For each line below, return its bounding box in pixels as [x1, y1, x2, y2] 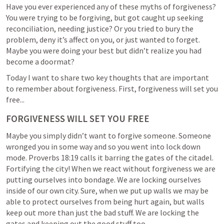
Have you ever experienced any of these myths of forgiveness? [6, 1, 216, 11]
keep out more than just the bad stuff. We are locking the [6, 207, 199, 217]
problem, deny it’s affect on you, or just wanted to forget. [6, 34, 200, 44]
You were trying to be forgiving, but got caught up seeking [6, 12, 203, 22]
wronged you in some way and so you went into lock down [6, 141, 200, 151]
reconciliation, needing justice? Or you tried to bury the [6, 23, 193, 33]
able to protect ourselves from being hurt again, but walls [6, 196, 204, 206]
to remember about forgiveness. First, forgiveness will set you [6, 83, 218, 93]
